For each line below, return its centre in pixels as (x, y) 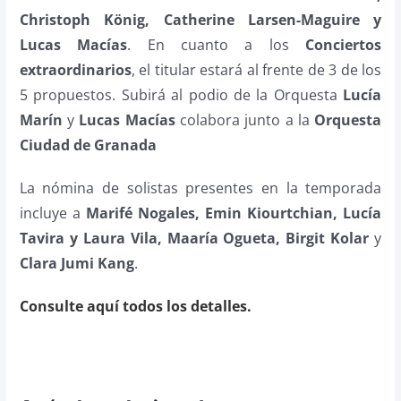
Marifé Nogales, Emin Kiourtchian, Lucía (234, 213)
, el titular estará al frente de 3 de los (256, 70)
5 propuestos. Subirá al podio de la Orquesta (181, 95)
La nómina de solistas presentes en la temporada (200, 188)
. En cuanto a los (217, 45)
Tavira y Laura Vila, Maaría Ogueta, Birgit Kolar (197, 239)
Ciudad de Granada (88, 145)
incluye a (52, 213)
